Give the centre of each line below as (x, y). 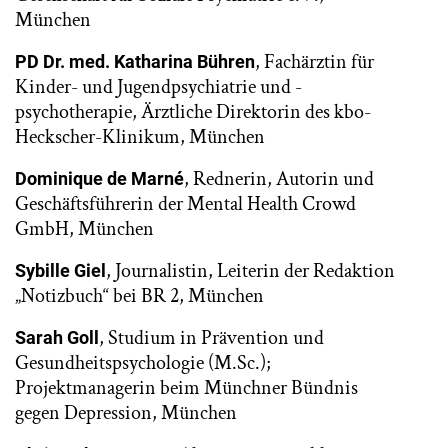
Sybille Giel (60, 270)
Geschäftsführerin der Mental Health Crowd (185, 204)
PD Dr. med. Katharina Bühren (135, 61)
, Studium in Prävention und (211, 338)
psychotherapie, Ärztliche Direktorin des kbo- (193, 112)
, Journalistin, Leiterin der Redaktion (250, 271)
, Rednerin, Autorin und (279, 179)
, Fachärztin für (314, 62)
